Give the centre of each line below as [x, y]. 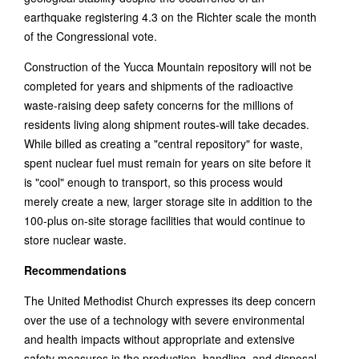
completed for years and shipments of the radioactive [159, 86]
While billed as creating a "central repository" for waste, [163, 143]
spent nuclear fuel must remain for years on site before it [167, 163]
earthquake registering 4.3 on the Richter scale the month [170, 17]
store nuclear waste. [75, 240]
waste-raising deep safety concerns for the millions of [159, 105]
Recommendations [75, 270]
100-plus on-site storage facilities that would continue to [165, 220]
